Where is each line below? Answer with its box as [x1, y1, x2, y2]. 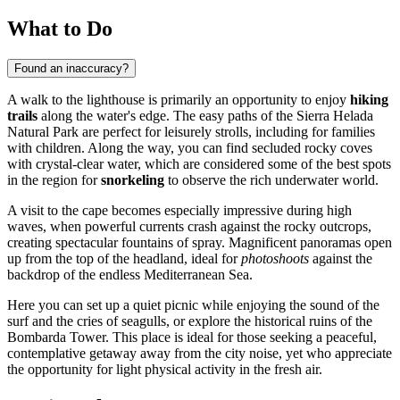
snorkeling [101, 171, 164, 187]
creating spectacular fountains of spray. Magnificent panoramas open [7, 234, 392, 250]
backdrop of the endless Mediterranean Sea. [7, 266, 253, 282]
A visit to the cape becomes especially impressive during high [7, 202, 352, 218]
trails [7, 107, 37, 123]
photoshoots [241, 250, 309, 266]
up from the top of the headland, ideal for [7, 250, 241, 266]
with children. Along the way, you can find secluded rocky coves [7, 139, 372, 155]
